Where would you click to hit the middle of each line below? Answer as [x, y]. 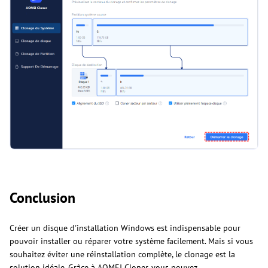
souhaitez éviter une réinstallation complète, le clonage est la [122, 255]
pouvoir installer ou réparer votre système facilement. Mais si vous [131, 241]
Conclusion [42, 198]
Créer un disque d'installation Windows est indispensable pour [125, 228]
